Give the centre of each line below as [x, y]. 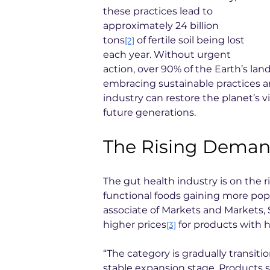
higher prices [135, 224]
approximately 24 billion [162, 26]
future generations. [149, 112]
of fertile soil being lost [191, 40]
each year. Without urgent [168, 55]
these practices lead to [159, 11]
